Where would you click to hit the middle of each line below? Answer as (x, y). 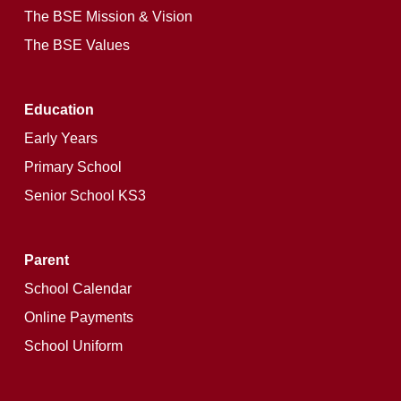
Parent (46, 260)
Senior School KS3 (85, 196)
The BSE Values (77, 46)
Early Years (60, 139)
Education (59, 110)
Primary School (73, 167)
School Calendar (77, 289)
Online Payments (78, 318)
